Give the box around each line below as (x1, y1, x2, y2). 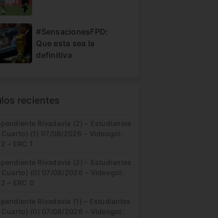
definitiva (36, 50, 72, 60)
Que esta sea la (36, 38, 95, 48)
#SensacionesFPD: (36, 26, 109, 36)
